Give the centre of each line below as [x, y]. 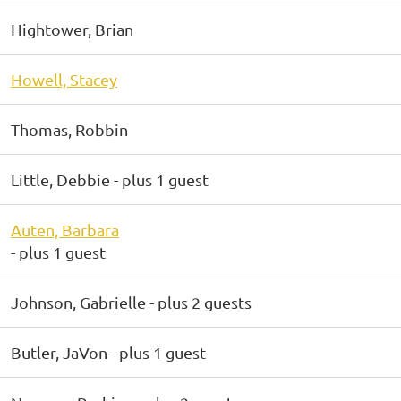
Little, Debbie [60, 179]
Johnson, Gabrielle [78, 302]
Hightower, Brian [72, 29]
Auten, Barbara [65, 230]
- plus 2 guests [200, 302]
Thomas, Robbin [69, 129]
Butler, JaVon [59, 352]
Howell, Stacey [64, 79]
